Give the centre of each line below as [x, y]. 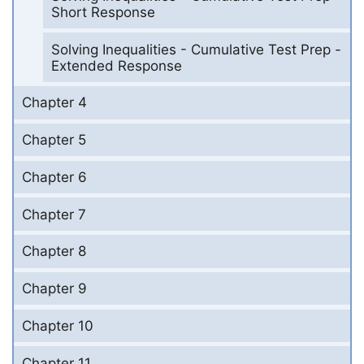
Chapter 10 [58, 325]
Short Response [103, 12]
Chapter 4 [54, 103]
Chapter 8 [54, 251]
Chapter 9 [54, 289]
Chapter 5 [54, 140]
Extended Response [116, 65]
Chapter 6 [54, 177]
